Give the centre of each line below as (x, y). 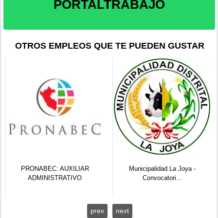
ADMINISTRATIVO (55, 178)
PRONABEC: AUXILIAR (55, 169)
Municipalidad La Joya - (162, 169)
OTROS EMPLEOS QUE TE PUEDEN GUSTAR (110, 45)
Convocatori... (162, 178)
